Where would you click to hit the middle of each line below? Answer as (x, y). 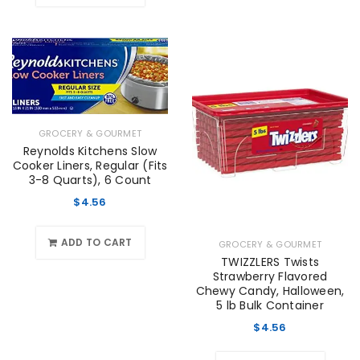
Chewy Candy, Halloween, (270, 290)
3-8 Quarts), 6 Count (90, 180)
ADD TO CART (96, 243)
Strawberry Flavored (270, 276)
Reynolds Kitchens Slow (90, 151)
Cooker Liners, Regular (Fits (90, 166)
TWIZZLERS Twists (270, 262)
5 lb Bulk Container (270, 305)
